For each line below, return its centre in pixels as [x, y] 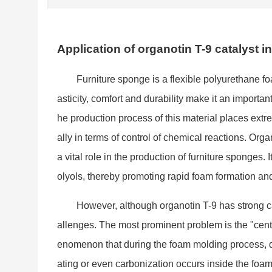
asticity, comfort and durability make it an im [150, 99]
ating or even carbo [98, 264]
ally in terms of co [94, 138]
